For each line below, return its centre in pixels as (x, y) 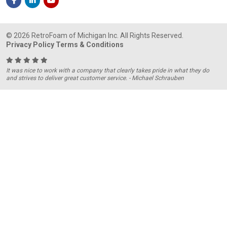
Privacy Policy (30, 44)
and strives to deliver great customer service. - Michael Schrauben (95, 78)
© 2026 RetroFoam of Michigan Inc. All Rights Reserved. (95, 35)
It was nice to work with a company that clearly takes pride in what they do (108, 70)
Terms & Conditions (90, 44)
